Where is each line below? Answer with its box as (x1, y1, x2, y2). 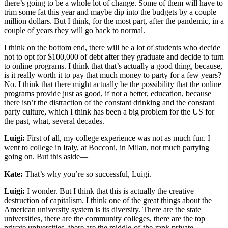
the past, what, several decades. (4, 116, 106, 125)
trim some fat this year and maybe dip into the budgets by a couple (4, 7, 216, 16)
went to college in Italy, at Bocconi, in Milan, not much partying (4, 142, 209, 152)
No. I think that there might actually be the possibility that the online (4, 79, 221, 89)
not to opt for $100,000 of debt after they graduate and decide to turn (4, 52, 224, 61)
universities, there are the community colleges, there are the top (4, 214, 205, 223)
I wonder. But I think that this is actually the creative (27, 186, 194, 195)
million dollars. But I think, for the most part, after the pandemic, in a (4, 16, 224, 25)
